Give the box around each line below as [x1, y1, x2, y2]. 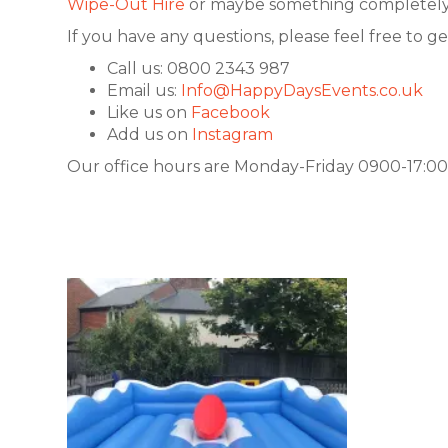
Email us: [107, 80, 181, 100]
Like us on [107, 102, 191, 122]
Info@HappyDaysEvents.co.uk [181, 80, 423, 100]
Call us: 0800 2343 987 [107, 58, 290, 78]
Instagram [192, 124, 273, 144]
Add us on [107, 124, 192, 144]
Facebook [191, 102, 270, 122]
